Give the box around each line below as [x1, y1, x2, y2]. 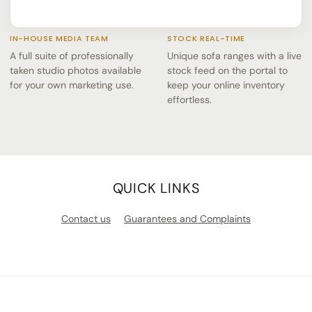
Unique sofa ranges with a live [167, 49, 302, 63]
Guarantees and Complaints [124, 212, 251, 226]
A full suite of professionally [10, 49, 134, 63]
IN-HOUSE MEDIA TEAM [10, 33, 109, 45]
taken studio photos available [10, 64, 141, 77]
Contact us [61, 212, 111, 226]
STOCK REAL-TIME [167, 33, 245, 45]
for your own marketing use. [10, 79, 134, 92]
